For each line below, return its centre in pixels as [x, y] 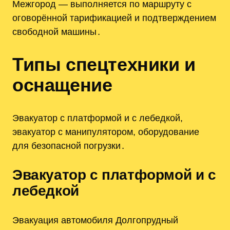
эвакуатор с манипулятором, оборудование [106, 131]
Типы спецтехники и [104, 64]
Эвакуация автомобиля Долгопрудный [95, 220]
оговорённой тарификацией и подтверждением [114, 18]
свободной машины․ [57, 32]
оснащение [62, 85]
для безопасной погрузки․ [69, 145]
